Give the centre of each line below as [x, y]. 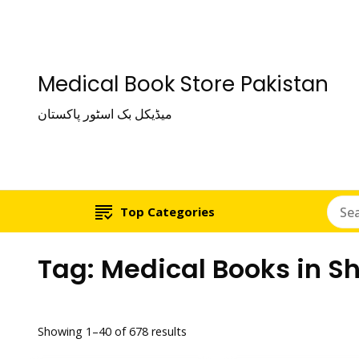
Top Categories [168, 212]
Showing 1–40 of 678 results [112, 332]
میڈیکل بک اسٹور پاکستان [105, 114]
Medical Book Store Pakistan [183, 84]
